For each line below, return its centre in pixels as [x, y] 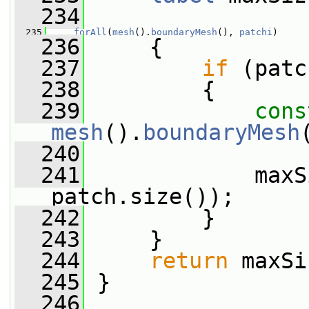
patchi [256, 32]
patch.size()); [143, 197]
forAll [90, 32]
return [189, 261]
